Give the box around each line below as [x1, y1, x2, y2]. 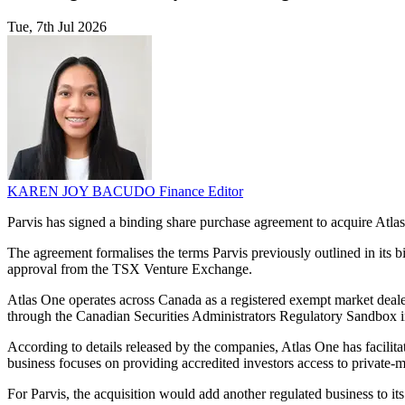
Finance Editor [159, 184, 243, 200]
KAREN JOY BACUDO [7, 184, 159, 200]
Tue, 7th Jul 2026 [7, 19, 107, 35]
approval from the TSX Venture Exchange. [7, 261, 252, 278]
